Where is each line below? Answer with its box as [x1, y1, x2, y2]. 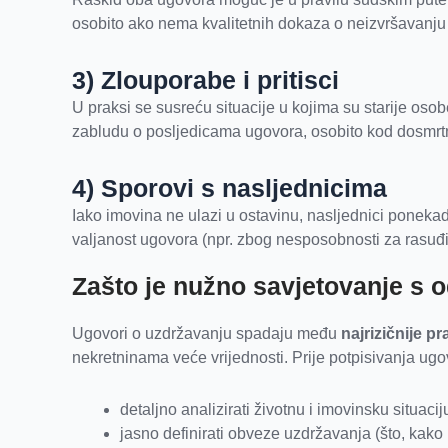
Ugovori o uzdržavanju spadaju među [72, 325, 341, 343]
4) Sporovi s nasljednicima [72, 174, 387, 203]
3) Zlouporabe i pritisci [72, 66, 339, 95]
